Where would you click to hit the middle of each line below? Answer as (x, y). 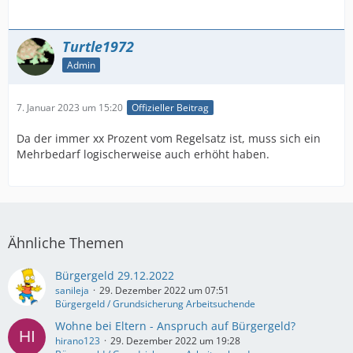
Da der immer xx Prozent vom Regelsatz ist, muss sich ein (169, 139)
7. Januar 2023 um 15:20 (70, 108)
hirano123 (78, 341)
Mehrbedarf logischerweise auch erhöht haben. (143, 154)
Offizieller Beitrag (170, 108)
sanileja (72, 291)
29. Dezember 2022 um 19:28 (175, 341)
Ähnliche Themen (66, 243)
